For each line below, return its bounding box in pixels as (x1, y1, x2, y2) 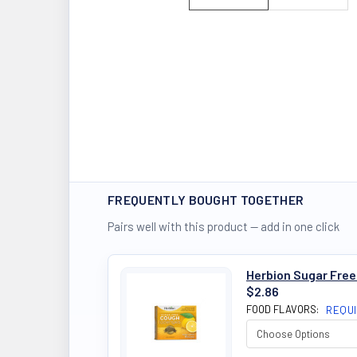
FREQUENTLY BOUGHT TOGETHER (108, 192, 304, 207)
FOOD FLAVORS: (246, 303, 321, 316)
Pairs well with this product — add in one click (108, 219, 339, 233)
